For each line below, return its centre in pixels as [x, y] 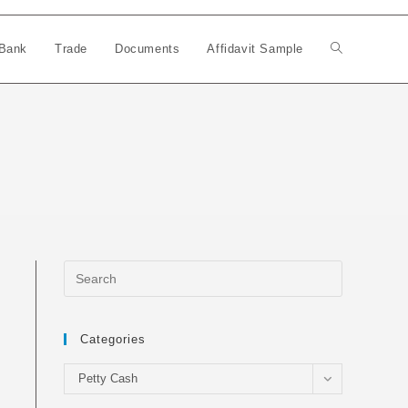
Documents [147, 49]
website [352, 117]
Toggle [350, 49]
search [350, 184]
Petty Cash [108, 378]
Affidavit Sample [255, 49]
